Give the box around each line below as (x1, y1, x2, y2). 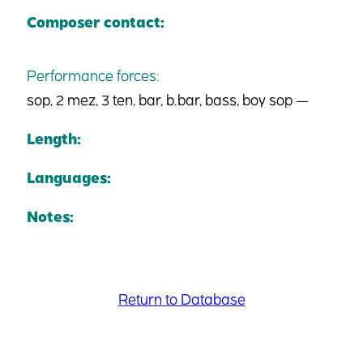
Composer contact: (27, 12, 164, 31)
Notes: (27, 207, 74, 225)
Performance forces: (27, 66, 160, 83)
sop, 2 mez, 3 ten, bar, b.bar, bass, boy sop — (27, 90, 309, 108)
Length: (27, 129, 81, 147)
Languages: (27, 168, 111, 186)
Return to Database (117, 289, 246, 307)
